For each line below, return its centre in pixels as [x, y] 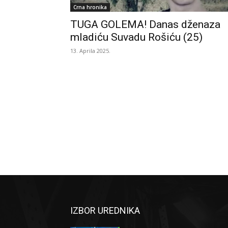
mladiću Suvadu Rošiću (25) [136, 37]
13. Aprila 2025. [90, 51]
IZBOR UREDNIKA [105, 211]
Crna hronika [90, 7]
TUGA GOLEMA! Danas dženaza [145, 24]
